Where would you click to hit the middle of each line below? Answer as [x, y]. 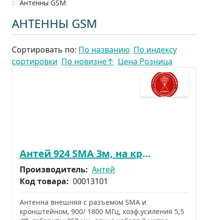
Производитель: [55, 169]
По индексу [155, 49]
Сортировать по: [45, 49]
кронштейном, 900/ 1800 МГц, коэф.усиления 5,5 [102, 211]
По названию [104, 49]
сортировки [35, 61]
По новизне [84, 61]
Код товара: [45, 181]
